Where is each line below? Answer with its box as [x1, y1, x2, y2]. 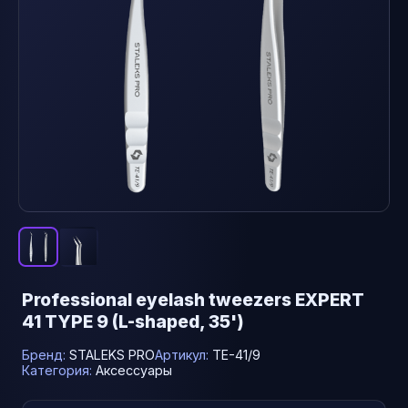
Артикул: [155, 347, 212, 362]
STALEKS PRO [69, 347, 155, 362]
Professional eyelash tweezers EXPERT [22, 289, 364, 311]
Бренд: [22, 347, 69, 362]
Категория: [22, 362, 96, 378]
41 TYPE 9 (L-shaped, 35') [22, 311, 244, 332]
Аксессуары [96, 362, 172, 378]
